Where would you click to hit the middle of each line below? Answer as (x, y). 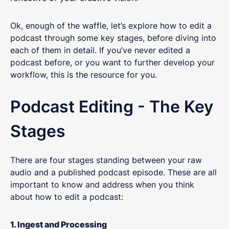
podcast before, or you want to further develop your (112, 62)
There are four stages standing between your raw (106, 160)
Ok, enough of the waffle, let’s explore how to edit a (111, 25)
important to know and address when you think (102, 184)
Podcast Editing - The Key (112, 106)
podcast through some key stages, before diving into (113, 38)
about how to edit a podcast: (67, 197)
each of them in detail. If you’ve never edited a (100, 50)
